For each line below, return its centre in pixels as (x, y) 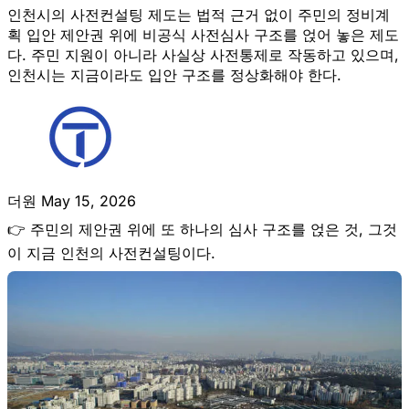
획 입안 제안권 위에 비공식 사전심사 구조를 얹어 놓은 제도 (203, 34)
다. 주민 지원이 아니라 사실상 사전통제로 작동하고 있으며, (203, 54)
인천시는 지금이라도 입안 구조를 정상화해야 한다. (174, 74)
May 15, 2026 (89, 200)
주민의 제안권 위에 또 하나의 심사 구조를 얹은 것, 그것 (214, 229)
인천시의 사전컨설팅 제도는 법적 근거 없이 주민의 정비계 (199, 14)
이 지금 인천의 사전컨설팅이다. (111, 252)
